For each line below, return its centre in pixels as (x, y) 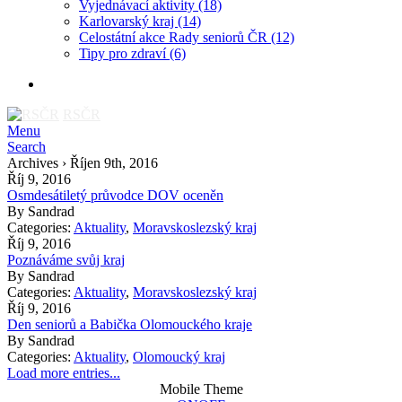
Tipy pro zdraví (124, 53)
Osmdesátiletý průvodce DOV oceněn (115, 195)
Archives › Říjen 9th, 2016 (83, 163)
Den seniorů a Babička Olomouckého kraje (130, 324)
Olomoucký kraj (179, 357)
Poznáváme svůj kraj (66, 260)
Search (26, 147)
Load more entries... (64, 373)
